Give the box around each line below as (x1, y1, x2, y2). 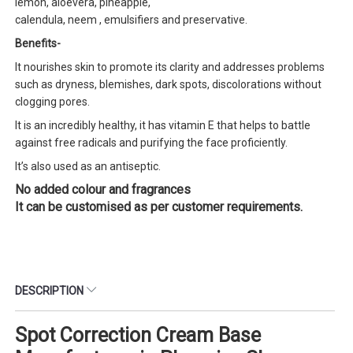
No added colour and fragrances (15, 181, 191, 197)
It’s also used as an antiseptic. (15, 159, 161, 173)
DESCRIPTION (15, 284, 86, 297)
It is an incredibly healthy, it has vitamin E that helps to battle (15, 118, 310, 132)
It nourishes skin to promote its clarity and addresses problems (15, 60, 325, 73)
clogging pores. (15, 95, 90, 108)
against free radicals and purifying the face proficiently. (15, 136, 288, 149)
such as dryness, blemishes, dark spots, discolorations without (15, 77, 321, 91)
